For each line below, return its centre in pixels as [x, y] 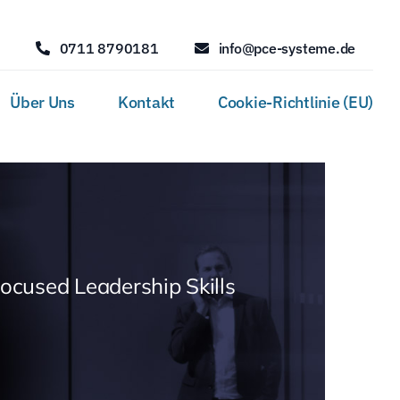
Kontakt [146, 102]
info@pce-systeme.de [287, 48]
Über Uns [42, 102]
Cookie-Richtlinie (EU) [296, 102]
